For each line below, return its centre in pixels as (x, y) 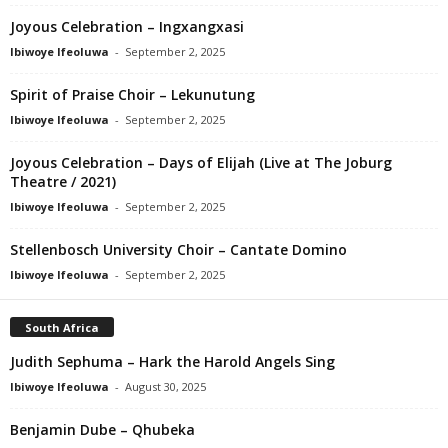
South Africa (62, 327)
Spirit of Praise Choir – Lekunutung (132, 94)
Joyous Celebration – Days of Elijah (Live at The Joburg (201, 162)
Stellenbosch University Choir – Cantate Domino (178, 249)
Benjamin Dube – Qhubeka (102, 429)
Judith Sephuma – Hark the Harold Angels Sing (172, 361)
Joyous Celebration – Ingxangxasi (127, 26)
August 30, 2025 (165, 386)
